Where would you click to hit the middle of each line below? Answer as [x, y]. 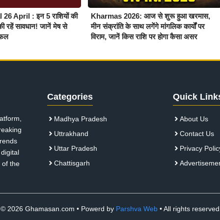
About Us [194, 119]
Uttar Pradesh [76, 148]
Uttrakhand [71, 133]
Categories [70, 96]
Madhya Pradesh [81, 119]
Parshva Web [137, 208]
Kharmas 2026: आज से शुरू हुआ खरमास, [150, 16]
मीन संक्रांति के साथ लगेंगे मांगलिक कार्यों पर [148, 26]
